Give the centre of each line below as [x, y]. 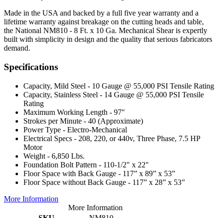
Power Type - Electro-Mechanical [75, 129]
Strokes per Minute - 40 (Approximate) [83, 121]
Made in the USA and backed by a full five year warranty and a [101, 13]
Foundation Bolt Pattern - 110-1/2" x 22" [86, 164]
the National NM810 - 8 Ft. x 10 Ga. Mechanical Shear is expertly [106, 31]
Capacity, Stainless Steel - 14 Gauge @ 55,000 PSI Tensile [114, 94]
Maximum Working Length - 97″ [74, 112]
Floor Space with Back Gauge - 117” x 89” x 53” [99, 173]
